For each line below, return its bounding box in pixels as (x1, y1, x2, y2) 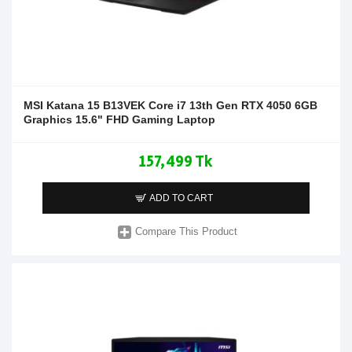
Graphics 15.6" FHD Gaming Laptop (24, 112, 215, 126)
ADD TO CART (149, 192, 214, 203)
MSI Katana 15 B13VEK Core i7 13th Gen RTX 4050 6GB (24, 98, 317, 112)
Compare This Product (135, 225, 238, 238)
